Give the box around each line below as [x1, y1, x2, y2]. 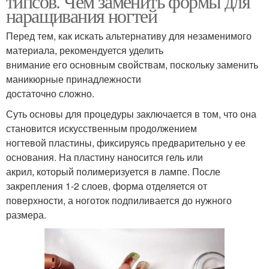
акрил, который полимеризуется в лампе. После [6, 165, 220, 179]
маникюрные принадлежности [6, 72, 141, 86]
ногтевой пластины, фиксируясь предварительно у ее [6, 136, 246, 150]
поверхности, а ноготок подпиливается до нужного [6, 193, 232, 208]
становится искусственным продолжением [6, 121, 197, 136]
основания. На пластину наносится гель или [6, 150, 203, 165]
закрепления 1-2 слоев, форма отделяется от [6, 179, 207, 193]
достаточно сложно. [6, 86, 94, 101]
